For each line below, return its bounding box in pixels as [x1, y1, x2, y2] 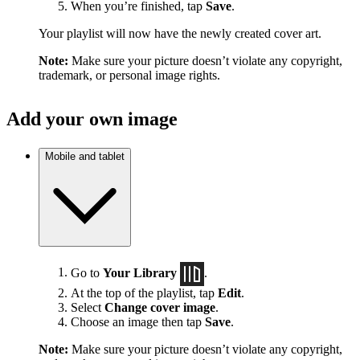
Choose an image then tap [71, 314, 205, 329]
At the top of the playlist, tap [71, 285, 218, 300]
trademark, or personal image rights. [39, 68, 220, 83]
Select [71, 300, 104, 314]
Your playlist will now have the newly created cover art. [39, 27, 321, 41]
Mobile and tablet [45, 149, 125, 162]
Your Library [103, 265, 177, 280]
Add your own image [6, 108, 178, 130]
